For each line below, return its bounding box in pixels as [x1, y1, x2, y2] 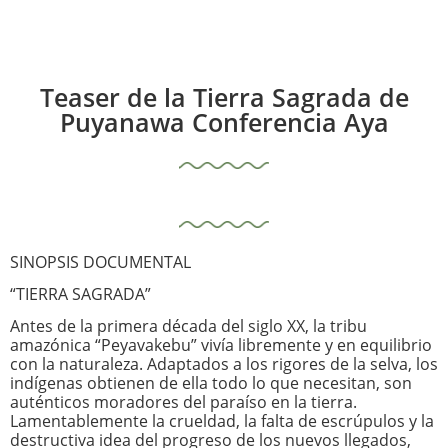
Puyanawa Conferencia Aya [59, 105, 389, 139]
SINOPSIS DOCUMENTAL [10, 251, 191, 273]
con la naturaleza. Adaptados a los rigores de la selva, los [10, 353, 438, 375]
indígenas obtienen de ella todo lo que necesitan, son [10, 372, 412, 394]
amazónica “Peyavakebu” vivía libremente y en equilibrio [10, 334, 432, 356]
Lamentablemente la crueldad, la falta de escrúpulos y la [10, 410, 434, 432]
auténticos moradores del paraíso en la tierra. [10, 391, 357, 413]
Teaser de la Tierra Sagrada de [39, 80, 409, 114]
